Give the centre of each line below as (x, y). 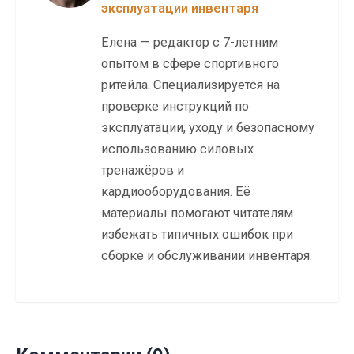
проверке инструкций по (175, 107)
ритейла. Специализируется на (190, 85)
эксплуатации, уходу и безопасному (208, 128)
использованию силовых (177, 149)
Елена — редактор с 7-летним (190, 43)
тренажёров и (143, 171)
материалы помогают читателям (197, 213)
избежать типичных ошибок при (197, 235)
